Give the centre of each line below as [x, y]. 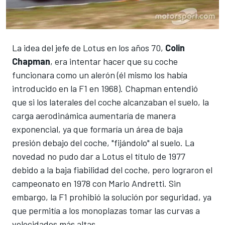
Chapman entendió [161, 88]
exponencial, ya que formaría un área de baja [97, 129]
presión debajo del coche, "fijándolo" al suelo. [98, 142]
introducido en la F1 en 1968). [69, 88]
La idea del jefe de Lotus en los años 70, [89, 47]
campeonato [36, 183]
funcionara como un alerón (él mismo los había [100, 75]
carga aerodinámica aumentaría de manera [94, 115]
